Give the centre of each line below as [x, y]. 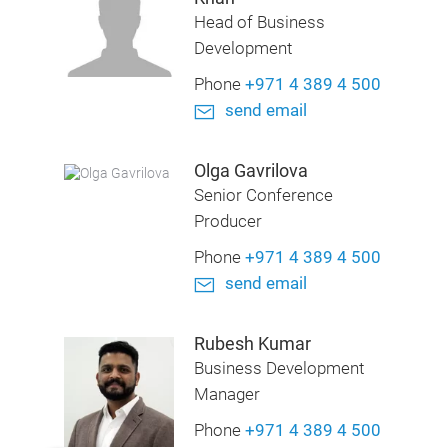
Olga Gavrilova [250, 170]
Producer [227, 221]
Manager [226, 394]
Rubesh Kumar [252, 343]
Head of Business [259, 22]
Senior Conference [263, 195]
